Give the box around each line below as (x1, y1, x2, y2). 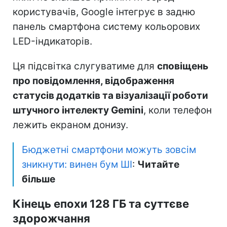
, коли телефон (143, 104, 212, 116)
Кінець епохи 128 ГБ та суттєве (13, 197, 189, 210)
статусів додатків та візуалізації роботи (13, 89, 208, 101)
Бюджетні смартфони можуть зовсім (22, 143, 196, 156)
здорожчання (13, 211, 90, 225)
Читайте (137, 158, 179, 170)
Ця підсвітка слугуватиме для (13, 60, 157, 72)
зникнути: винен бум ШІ (22, 158, 132, 170)
